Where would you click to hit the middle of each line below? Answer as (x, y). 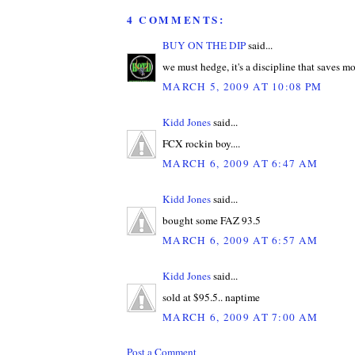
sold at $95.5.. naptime (211, 297)
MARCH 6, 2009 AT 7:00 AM (240, 317)
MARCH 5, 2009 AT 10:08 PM (242, 87)
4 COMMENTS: (176, 20)
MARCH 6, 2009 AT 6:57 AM (240, 240)
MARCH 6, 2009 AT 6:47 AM (240, 164)
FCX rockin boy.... (201, 143)
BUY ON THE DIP (204, 46)
